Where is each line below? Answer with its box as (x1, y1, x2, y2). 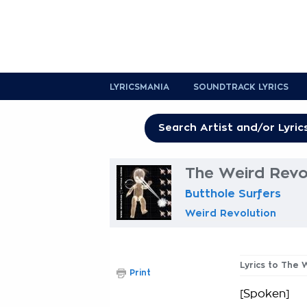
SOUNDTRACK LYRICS (193, 83, 288, 91)
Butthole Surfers (185, 188, 281, 199)
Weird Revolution (185, 208, 276, 218)
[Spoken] (240, 288, 290, 299)
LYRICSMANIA (110, 83, 169, 91)
